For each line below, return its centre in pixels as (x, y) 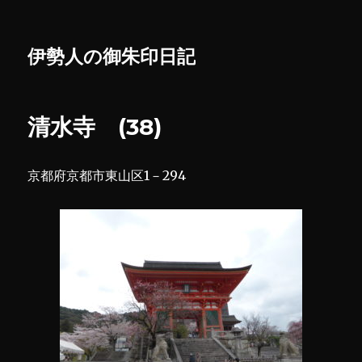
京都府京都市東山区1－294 (107, 175)
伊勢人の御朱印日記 (112, 57)
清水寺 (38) (95, 127)
